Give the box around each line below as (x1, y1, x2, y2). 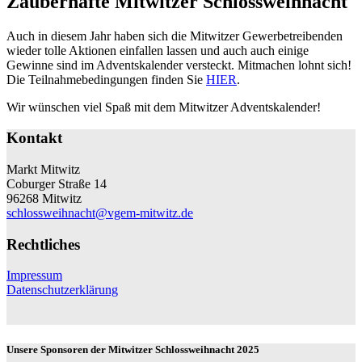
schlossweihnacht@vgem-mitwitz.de (6, 205, 193, 220)
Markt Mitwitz (6, 162, 80, 176)
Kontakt (6, 129, 62, 147)
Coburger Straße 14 (6, 176, 107, 191)
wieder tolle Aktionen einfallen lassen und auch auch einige (6, 43, 309, 57)
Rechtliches (6, 235, 80, 253)
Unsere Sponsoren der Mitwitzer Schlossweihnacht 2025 (6, 343, 259, 356)
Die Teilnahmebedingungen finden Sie (6, 72, 206, 86)
